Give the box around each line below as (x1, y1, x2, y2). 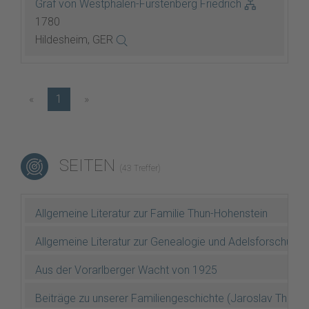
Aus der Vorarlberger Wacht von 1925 (35, 263, 217, 277)
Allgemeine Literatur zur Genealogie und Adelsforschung (35, 235, 303, 248)
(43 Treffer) (119, 163, 161, 173)
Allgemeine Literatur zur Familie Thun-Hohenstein (35, 207, 268, 220)
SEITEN (55, 155, 119, 175)
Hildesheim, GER (35, 33, 116, 46)
